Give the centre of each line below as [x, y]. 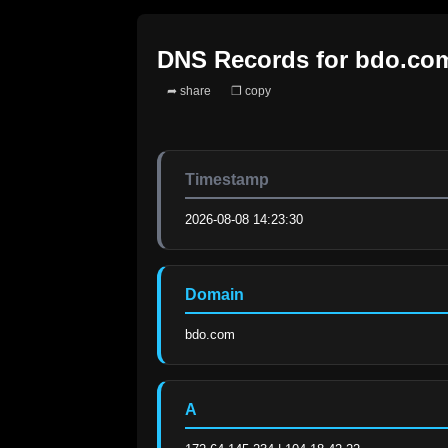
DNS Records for [256, 60]
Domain [214, 295]
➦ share [189, 91]
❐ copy [251, 91]
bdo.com [210, 335]
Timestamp [227, 180]
